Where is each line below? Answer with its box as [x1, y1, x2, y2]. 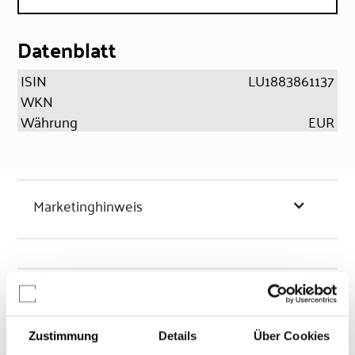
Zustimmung [28, 329, 99, 343]
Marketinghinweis [33, 193, 143, 218]
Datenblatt [17, 31, 117, 68]
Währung [21, 109, 78, 134]
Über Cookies [253, 329, 330, 343]
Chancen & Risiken [33, 281, 148, 307]
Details [158, 329, 197, 343]
